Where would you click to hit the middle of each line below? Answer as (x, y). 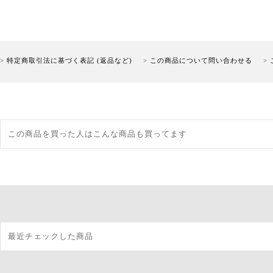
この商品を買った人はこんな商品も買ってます (97, 134)
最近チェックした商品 (51, 236)
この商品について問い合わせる (201, 61)
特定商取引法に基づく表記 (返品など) (69, 61)
